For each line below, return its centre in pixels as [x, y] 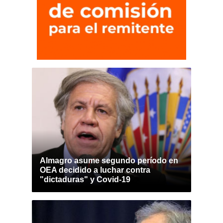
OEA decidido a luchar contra [95, 170]
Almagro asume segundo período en [109, 161]
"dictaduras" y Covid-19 [85, 179]
